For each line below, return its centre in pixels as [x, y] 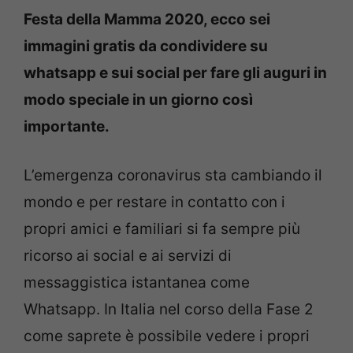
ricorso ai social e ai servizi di [128, 256]
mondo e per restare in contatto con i [154, 202]
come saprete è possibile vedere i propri [167, 336]
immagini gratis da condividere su [146, 46]
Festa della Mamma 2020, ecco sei [147, 19]
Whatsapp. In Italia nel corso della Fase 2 [169, 309]
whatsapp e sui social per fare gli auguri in [175, 72]
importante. [67, 126]
